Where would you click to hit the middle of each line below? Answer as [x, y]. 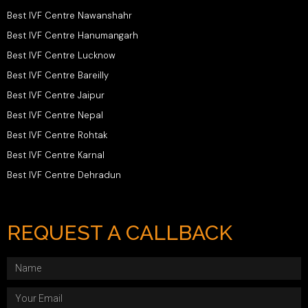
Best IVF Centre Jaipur [56, 95]
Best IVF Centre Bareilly [58, 75]
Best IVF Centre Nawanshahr [69, 15]
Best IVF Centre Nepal [55, 115]
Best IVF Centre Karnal [56, 155]
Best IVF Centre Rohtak [57, 135]
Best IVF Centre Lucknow [61, 55]
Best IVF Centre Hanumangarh [73, 35]
